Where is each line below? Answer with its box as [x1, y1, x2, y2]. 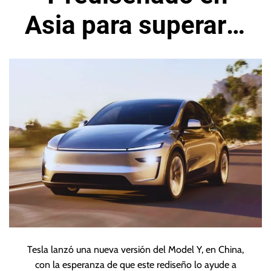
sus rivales [74, 40, 197, 70]
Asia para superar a [25, 10, 246, 40]
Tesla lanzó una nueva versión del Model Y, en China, [27, 243, 244, 255]
